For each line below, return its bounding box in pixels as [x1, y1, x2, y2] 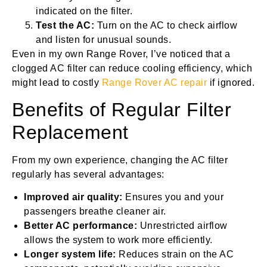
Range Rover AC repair [101, 77, 207, 88]
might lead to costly [12, 77, 102, 88]
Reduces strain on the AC [116, 249, 234, 260]
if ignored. [207, 77, 254, 88]
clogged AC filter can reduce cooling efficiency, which [12, 63, 252, 73]
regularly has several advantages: [12, 169, 164, 179]
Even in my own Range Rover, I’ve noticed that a [12, 48, 231, 59]
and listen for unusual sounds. [36, 34, 171, 45]
